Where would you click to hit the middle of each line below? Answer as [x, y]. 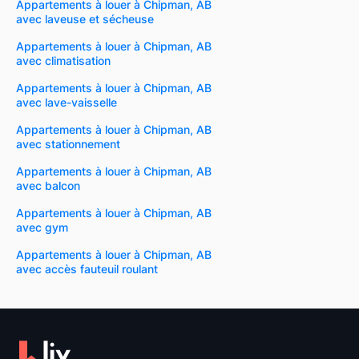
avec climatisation [63, 61]
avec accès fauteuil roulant [87, 269]
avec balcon [48, 186]
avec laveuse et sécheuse [85, 19]
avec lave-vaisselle [67, 103]
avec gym [42, 228]
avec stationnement [68, 144]
